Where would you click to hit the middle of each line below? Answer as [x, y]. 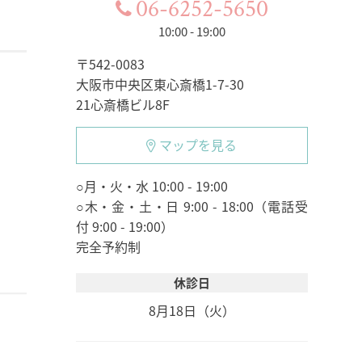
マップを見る [198, 144]
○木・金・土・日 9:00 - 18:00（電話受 [192, 206]
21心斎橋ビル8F [122, 104]
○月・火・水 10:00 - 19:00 [152, 185]
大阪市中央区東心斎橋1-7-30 [160, 84]
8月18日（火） [192, 310]
